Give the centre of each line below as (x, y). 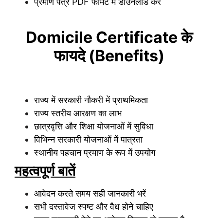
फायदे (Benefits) (109, 56)
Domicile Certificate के (109, 37)
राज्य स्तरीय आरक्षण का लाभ (78, 113)
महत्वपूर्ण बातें (45, 171)
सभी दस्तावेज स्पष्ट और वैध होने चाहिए (94, 206)
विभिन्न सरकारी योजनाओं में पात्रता (88, 139)
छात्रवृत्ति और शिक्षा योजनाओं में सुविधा (94, 126)
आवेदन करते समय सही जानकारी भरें (90, 193)
